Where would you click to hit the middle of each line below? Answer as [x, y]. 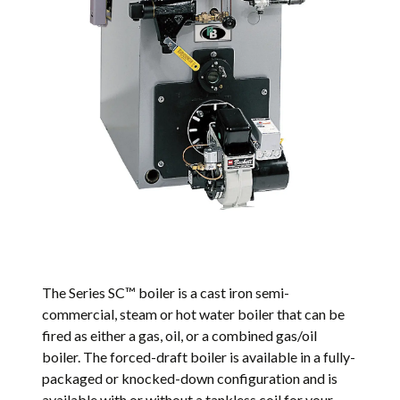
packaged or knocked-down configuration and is [190, 379]
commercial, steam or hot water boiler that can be [194, 314]
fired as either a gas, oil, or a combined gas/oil [180, 336]
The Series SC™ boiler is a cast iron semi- [166, 293]
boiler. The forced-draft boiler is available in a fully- [199, 357]
